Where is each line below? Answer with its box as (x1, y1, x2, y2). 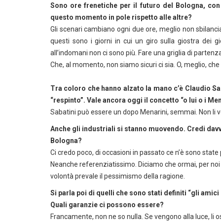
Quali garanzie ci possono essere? (50, 201, 164, 209)
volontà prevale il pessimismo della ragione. (50, 172, 185, 180)
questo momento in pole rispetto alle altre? (50, 13, 192, 21)
